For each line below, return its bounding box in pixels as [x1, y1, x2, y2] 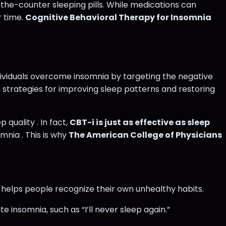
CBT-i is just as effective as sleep [70, 116, 210, 128]
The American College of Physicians [69, 129, 222, 141]
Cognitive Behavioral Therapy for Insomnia [25, 12, 211, 24]
